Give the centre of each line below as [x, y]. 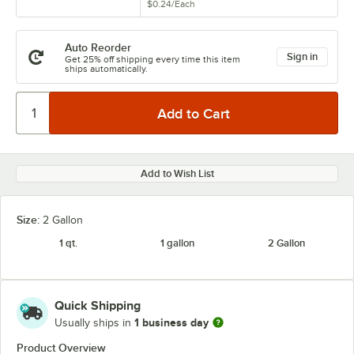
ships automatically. [106, 69]
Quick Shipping [98, 306]
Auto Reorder [98, 47]
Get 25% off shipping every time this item [153, 59]
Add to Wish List [177, 173]
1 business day [171, 322]
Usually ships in [94, 322]
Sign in [302, 56]
